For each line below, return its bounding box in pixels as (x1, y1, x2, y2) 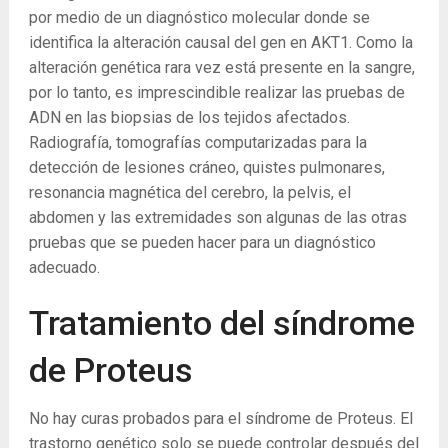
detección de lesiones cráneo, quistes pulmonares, (28, 158, 385, 178)
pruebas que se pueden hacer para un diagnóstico (28, 233, 376, 253)
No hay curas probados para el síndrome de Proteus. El (28, 409, 413, 429)
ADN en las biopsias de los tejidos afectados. (28, 108, 350, 128)
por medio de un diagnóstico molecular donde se (28, 8, 370, 28)
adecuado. (28, 258, 100, 278)
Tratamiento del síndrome (28, 303, 415, 344)
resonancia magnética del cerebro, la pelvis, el (28, 183, 351, 203)
